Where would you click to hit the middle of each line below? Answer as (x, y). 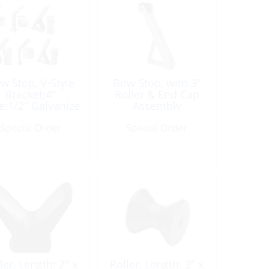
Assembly (157, 106)
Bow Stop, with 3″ (157, 83)
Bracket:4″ (31, 94)
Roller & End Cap (157, 94)
